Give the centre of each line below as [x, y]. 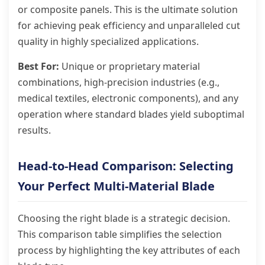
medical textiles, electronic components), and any [128, 98]
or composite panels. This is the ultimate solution [128, 9]
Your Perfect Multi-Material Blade [116, 186]
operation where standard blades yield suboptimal [131, 114]
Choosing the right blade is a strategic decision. [124, 218]
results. [34, 130]
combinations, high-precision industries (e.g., [119, 82]
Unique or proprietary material [130, 66]
